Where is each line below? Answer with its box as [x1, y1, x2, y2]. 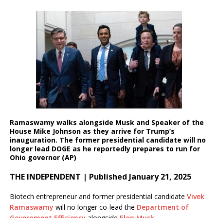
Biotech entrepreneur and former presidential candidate [10, 191, 187, 201]
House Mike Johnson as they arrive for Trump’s [10, 126, 175, 136]
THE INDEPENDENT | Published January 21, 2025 [10, 171, 191, 182]
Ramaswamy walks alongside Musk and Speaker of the [10, 117, 204, 127]
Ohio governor [10, 152, 60, 162]
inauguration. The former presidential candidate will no [10, 135, 206, 145]
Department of [135, 202, 189, 212]
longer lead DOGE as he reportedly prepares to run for [10, 144, 200, 153]
